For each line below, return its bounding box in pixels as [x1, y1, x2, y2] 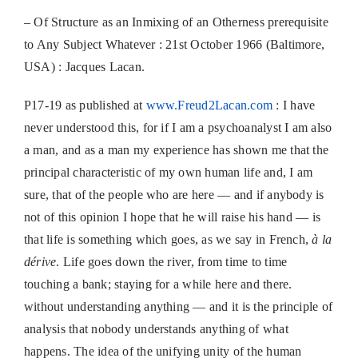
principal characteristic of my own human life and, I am [23, 165, 313, 180]
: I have [272, 98, 316, 113]
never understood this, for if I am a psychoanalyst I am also [23, 121, 332, 135]
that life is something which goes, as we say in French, [23, 233, 312, 247]
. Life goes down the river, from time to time [56, 255, 288, 269]
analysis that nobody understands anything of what [23, 322, 288, 336]
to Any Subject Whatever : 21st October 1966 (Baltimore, [23, 38, 325, 52]
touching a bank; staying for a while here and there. [23, 277, 292, 292]
